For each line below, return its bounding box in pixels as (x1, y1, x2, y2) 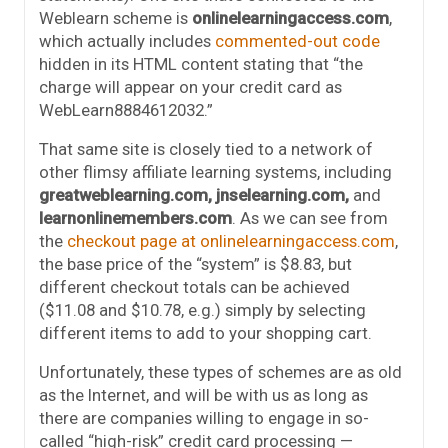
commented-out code (215, 30, 380, 51)
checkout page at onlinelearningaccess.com (67, 230, 395, 251)
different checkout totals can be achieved (39, 276, 350, 297)
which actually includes (39, 30, 215, 51)
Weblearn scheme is (39, 7, 192, 28)
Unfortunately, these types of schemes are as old (39, 361, 402, 382)
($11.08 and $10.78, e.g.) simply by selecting (39, 299, 366, 320)
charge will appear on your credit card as (39, 76, 342, 97)
